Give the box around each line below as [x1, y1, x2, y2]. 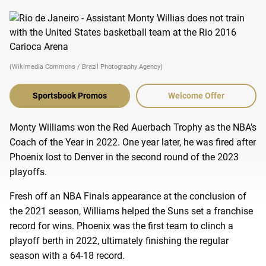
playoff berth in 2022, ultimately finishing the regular [9, 235, 229, 246]
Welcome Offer [168, 90, 224, 100]
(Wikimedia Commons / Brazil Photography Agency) [9, 62, 163, 71]
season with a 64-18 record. [9, 249, 127, 261]
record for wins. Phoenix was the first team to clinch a [9, 220, 233, 232]
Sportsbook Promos [33, 90, 107, 100]
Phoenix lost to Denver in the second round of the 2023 [9, 151, 239, 163]
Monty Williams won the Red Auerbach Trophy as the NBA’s [9, 121, 256, 133]
